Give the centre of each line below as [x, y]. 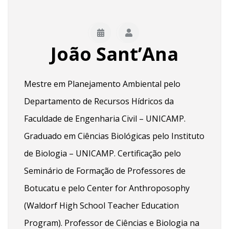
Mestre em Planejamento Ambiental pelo [102, 84]
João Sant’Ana [114, 54]
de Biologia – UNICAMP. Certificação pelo [102, 153]
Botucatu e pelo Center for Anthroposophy [107, 188]
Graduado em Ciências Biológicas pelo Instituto [114, 136]
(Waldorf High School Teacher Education [101, 205]
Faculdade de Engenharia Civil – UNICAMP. [105, 118]
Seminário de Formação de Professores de [105, 170]
